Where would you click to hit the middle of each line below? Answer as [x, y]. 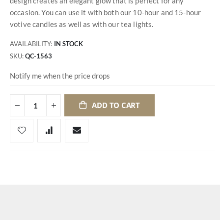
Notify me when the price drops [60, 76]
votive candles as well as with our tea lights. [82, 24]
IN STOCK [69, 44]
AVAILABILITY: [31, 44]
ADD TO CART [116, 105]
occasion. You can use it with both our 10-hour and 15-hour [106, 12]
